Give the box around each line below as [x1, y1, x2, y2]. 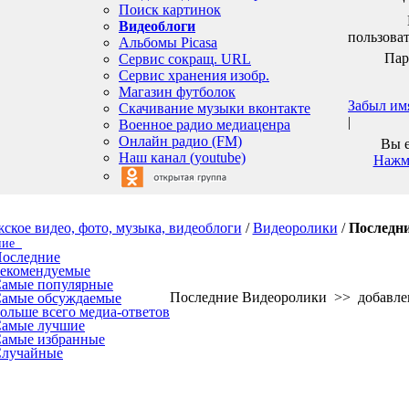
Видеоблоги [119, 17, 195, 34]
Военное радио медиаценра [119, 116, 290, 132]
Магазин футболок [119, 83, 236, 100]
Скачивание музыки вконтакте [119, 100, 310, 116]
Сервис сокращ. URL [119, 50, 251, 67]
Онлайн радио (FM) [119, 132, 242, 149]
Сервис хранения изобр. [119, 67, 269, 83]
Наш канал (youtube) [119, 149, 246, 165]
